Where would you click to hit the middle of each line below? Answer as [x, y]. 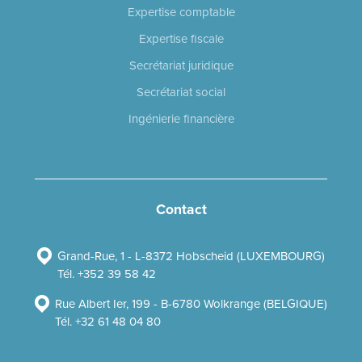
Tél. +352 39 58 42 [107, 274]
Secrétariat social [181, 93]
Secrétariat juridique [181, 66]
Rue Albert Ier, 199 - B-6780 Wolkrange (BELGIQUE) [191, 303]
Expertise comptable [181, 13]
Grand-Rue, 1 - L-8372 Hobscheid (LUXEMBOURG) [191, 256]
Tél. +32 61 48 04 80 [108, 321]
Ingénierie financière [181, 119]
